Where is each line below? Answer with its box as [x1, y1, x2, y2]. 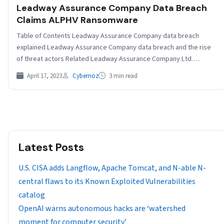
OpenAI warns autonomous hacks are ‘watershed [18, 203, 185, 214]
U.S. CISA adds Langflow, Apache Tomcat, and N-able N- [18, 162, 206, 174]
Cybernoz [72, 71, 98, 81]
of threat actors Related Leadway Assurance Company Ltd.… [16, 53, 200, 64]
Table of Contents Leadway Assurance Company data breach [16, 30, 199, 41]
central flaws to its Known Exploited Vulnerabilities [18, 176, 195, 187]
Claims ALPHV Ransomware [16, 14, 138, 26]
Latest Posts [18, 140, 84, 155]
